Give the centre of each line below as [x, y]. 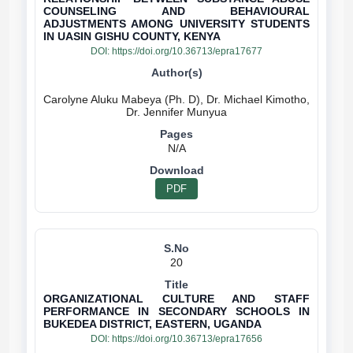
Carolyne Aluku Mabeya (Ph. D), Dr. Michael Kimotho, [176, 99]
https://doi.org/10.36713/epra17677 [187, 51]
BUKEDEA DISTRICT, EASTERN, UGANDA [152, 324]
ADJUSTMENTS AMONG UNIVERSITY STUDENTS [176, 24]
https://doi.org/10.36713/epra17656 [187, 339]
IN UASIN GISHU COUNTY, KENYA [132, 36]
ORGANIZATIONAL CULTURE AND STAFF [176, 299]
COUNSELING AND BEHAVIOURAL [176, 11]
